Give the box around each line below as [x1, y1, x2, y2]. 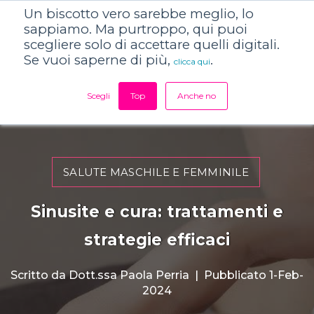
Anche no [177, 90, 216, 101]
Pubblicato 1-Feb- [204, 268, 303, 282]
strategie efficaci [84, 230, 230, 250]
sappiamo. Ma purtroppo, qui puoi [24, 21, 247, 37]
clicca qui [174, 56, 210, 67]
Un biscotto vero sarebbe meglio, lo [24, 6, 254, 22]
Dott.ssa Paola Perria [69, 268, 189, 282]
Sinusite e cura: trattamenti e [31, 202, 283, 221]
